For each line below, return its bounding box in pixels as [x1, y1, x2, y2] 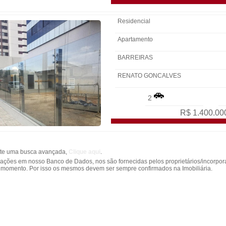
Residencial [118, 18, 150, 25]
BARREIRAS [118, 54, 153, 61]
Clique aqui [69, 148, 100, 155]
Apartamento [118, 36, 153, 43]
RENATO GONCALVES [118, 72, 183, 79]
